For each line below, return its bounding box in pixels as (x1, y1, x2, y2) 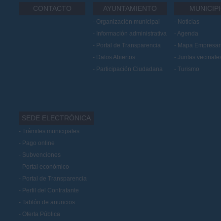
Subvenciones (22, 151, 61, 158)
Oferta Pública (22, 210, 60, 218)
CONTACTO (33, 4, 72, 13)
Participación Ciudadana (96, 66, 163, 73)
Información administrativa (96, 30, 167, 37)
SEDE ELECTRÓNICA (22, 113, 91, 122)
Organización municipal (96, 18, 160, 26)
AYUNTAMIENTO (103, 4, 157, 13)
